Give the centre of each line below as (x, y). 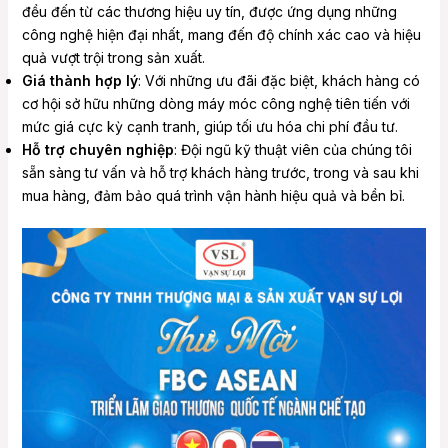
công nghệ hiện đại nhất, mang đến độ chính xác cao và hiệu (221, 34)
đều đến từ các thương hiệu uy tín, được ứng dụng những (209, 11)
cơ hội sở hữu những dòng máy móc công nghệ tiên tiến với (215, 103)
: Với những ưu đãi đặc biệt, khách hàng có (278, 80)
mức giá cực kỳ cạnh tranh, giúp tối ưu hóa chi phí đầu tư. (209, 126)
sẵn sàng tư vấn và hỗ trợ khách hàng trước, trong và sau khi (220, 172)
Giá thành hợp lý (79, 80)
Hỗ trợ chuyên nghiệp (97, 149)
